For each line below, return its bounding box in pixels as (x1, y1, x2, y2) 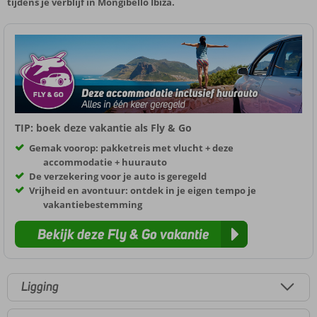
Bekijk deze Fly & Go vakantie (38, 224, 209, 243)
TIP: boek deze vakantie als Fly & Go (15, 120, 192, 134)
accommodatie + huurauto (43, 155, 167, 168)
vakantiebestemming (43, 197, 142, 211)
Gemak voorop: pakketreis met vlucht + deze (29, 141, 234, 154)
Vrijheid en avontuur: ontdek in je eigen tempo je (29, 183, 257, 197)
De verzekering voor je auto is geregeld (29, 169, 207, 183)
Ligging (21, 279, 59, 295)
